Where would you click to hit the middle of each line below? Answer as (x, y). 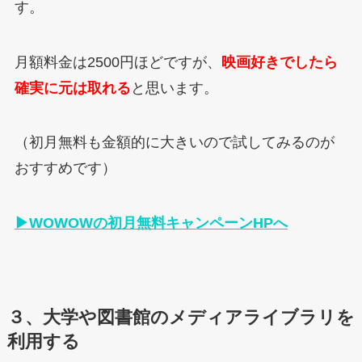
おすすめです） (65, 168)
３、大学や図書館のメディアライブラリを (181, 318)
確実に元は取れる (72, 88)
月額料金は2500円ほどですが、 (118, 62)
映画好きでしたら (279, 62)
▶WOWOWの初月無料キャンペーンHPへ (151, 223)
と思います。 (174, 88)
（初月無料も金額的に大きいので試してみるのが (174, 143)
